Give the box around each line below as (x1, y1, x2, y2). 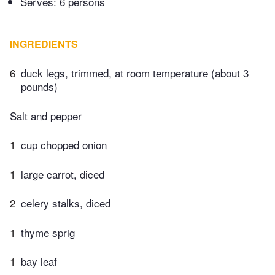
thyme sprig (21, 224, 75, 240)
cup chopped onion (21, 137, 107, 153)
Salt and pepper (10, 107, 82, 123)
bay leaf (21, 254, 57, 269)
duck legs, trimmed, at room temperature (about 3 (21, 65, 249, 81)
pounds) (21, 79, 58, 95)
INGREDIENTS (10, 37, 78, 52)
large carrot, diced (21, 166, 104, 182)
